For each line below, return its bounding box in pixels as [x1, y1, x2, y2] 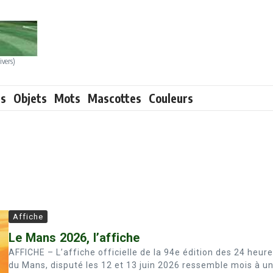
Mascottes [88, 91, 141, 105]
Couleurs [149, 91, 193, 105]
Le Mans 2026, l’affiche [9, 230, 140, 245]
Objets [13, 91, 47, 105]
